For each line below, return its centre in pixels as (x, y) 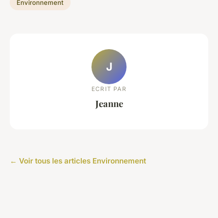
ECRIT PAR (109, 89)
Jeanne (109, 103)
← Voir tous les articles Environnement (78, 161)
